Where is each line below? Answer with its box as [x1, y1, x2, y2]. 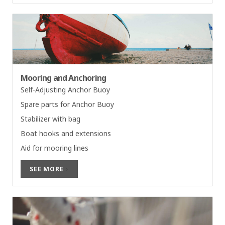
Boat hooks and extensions [21, 128, 111, 138]
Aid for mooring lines [21, 143, 88, 153]
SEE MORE [30, 164, 64, 173]
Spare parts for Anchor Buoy [21, 99, 114, 109]
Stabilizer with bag [21, 114, 80, 124]
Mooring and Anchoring [21, 72, 106, 83]
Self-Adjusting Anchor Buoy [21, 84, 110, 94]
